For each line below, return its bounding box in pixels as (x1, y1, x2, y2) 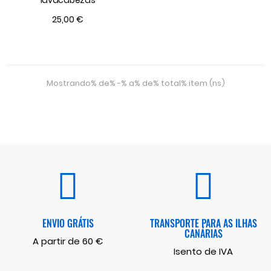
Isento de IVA (174, 244, 233, 258)
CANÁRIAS (184, 226, 223, 241)
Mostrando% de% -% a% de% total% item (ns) (46, 77, 225, 89)
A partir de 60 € (33, 234, 103, 247)
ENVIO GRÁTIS (42, 215, 94, 230)
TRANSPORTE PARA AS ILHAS (149, 215, 257, 230)
